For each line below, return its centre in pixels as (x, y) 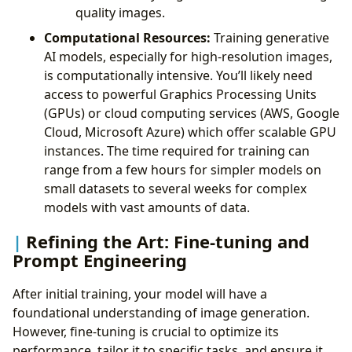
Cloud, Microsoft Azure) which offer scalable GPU (190, 132)
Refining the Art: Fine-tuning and (168, 241)
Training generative (270, 37)
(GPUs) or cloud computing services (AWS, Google (192, 113)
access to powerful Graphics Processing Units (180, 94)
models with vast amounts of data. (147, 207)
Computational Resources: (127, 37)
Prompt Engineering (100, 260)
